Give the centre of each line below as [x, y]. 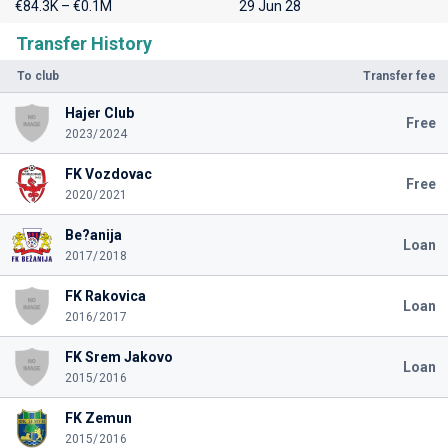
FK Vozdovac [108, 174]
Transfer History [84, 43]
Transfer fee [399, 76]
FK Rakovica [105, 296]
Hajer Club [99, 113]
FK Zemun [98, 418]
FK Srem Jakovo [118, 357]
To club [38, 76]
